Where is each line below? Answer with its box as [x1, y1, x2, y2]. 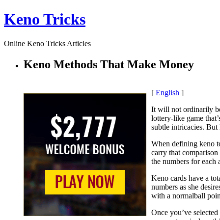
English [156, 88, 179, 97]
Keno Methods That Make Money [24, 57, 194, 71]
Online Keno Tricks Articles [4, 39, 91, 48]
